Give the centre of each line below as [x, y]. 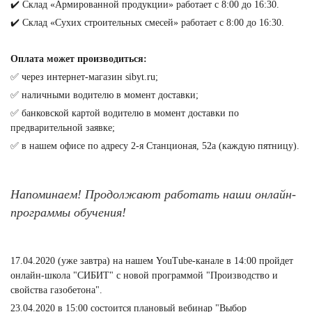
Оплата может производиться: [79, 58]
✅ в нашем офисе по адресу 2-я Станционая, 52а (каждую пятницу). [155, 146]
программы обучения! [68, 212]
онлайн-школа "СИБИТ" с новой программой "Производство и [144, 275]
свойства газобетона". [56, 290]
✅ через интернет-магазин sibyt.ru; [84, 77]
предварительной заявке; [63, 127]
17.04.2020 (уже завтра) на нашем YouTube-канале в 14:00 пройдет [152, 260]
